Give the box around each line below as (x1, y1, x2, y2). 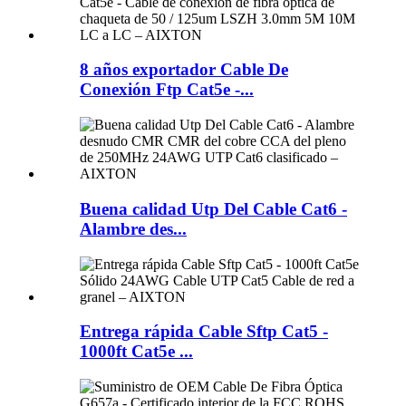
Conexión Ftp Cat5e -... (80, 80, 254, 100)
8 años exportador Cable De (80, 60, 288, 80)
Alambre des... (80, 218, 187, 238)
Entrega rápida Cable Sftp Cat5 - (80, 322, 328, 342)
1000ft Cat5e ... (80, 342, 193, 362)
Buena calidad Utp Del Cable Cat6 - (80, 198, 347, 218)
